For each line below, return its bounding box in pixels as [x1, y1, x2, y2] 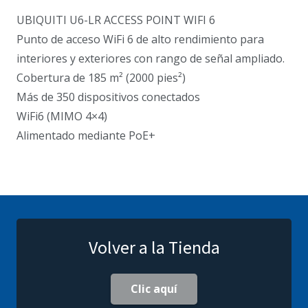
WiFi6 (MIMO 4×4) [16, 108, 107, 124]
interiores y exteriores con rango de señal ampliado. [16, 50, 285, 66]
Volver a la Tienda [88, 235, 220, 258]
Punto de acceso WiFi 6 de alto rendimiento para [16, 31, 264, 47]
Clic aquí [131, 281, 177, 297]
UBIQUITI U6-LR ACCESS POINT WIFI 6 [16, 12, 215, 27]
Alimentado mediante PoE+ [16, 127, 155, 143]
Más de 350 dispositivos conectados [16, 89, 200, 104]
